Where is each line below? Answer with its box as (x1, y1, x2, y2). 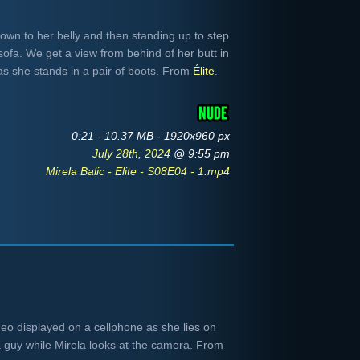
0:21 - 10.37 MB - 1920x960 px (72, 129, 230, 142)
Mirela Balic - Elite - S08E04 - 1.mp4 (46, 165, 230, 178)
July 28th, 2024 (92, 147, 174, 160)
